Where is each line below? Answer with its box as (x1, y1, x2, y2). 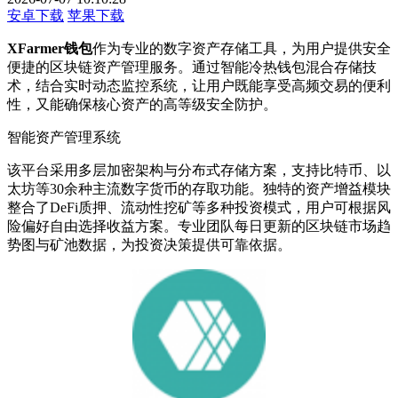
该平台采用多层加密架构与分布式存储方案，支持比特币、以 (7, 162, 391, 178)
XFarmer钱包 (7, 40, 92, 56)
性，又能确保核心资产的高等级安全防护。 (7, 96, 277, 112)
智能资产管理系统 (7, 129, 121, 145)
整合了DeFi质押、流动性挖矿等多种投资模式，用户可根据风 (7, 199, 391, 215)
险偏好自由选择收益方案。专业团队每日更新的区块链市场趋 (7, 218, 391, 234)
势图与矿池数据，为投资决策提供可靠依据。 (7, 236, 291, 252)
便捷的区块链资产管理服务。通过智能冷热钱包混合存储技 (7, 59, 377, 75)
